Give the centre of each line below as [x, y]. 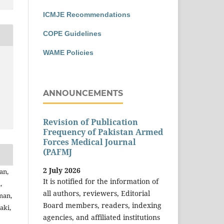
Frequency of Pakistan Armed [103, 132]
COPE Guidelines [72, 33]
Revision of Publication [90, 122]
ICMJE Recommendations [87, 14]
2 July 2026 [62, 170]
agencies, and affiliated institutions [101, 217]
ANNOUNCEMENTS [83, 93]
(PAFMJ [57, 152]
